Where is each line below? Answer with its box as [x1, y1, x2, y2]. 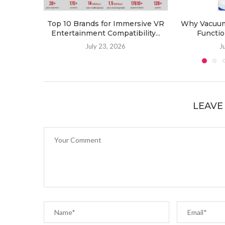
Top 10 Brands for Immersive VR [47, 19, 164, 29]
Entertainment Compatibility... [51, 29, 160, 38]
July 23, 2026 [85, 42, 126, 51]
